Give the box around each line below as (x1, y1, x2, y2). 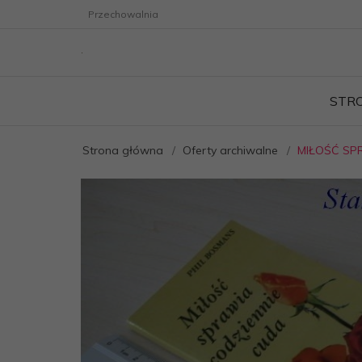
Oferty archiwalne (183, 143, 278, 158)
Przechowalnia (88, 8, 158, 20)
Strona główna (82, 143, 163, 158)
